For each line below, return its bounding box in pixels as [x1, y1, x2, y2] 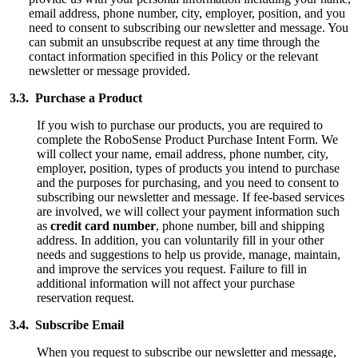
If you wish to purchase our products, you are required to [36, 117, 323, 132]
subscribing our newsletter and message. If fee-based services [36, 189, 344, 204]
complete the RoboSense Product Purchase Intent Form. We [36, 132, 338, 146]
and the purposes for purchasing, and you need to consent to [36, 175, 339, 189]
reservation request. [36, 290, 134, 304]
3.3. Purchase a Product [6, 90, 142, 105]
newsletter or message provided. [29, 63, 190, 78]
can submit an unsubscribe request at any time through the [29, 34, 320, 49]
